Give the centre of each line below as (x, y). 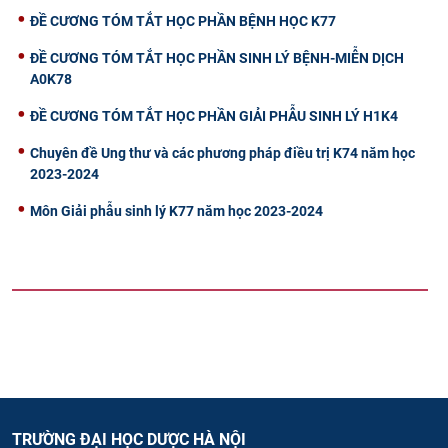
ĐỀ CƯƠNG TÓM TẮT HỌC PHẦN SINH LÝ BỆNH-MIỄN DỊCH (217, 57)
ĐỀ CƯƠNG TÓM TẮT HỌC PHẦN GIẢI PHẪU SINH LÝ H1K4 (214, 115)
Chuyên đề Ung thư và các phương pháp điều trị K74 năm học (222, 152)
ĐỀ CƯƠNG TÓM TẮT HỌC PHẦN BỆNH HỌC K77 (183, 20)
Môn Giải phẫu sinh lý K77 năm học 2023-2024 (176, 210)
